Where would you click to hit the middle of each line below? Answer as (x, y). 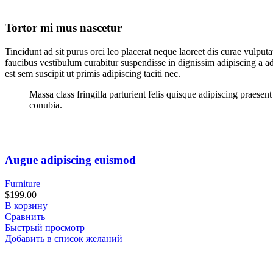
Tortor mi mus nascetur (63, 27)
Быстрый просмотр (45, 228)
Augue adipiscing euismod (70, 160)
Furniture (23, 184)
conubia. (46, 105)
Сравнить (25, 217)
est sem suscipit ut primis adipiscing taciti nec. (93, 73)
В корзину (26, 206)
